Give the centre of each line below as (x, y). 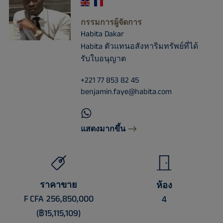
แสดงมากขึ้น (103, 129)
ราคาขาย (59, 185)
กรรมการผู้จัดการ (111, 23)
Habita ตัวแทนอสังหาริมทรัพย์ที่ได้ (139, 47)
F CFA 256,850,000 (58, 199)
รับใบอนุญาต (103, 59)
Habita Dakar (102, 34)
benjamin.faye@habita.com (126, 92)
